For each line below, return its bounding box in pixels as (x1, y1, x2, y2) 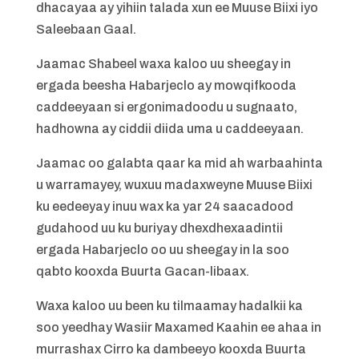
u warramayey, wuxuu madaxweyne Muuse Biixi (35, 178, 313, 192)
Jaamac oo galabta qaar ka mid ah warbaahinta (35, 156, 323, 170)
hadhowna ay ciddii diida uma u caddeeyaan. (35, 122, 304, 135)
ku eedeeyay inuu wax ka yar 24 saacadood (35, 200, 293, 213)
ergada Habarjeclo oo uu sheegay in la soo (35, 243, 289, 256)
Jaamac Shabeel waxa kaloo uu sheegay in (35, 57, 291, 71)
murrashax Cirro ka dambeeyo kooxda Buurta (35, 342, 306, 356)
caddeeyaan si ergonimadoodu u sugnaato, (35, 100, 297, 114)
